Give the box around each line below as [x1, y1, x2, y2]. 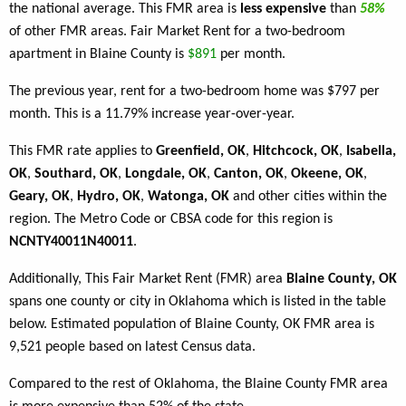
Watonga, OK [148, 189, 229, 205]
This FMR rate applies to [9, 144, 156, 159]
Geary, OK [9, 189, 70, 205]
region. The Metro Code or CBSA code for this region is [9, 212, 333, 227]
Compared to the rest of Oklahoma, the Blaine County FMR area [9, 377, 388, 392]
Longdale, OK [125, 167, 207, 182]
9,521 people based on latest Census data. [9, 340, 256, 355]
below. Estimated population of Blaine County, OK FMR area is [9, 317, 374, 333]
